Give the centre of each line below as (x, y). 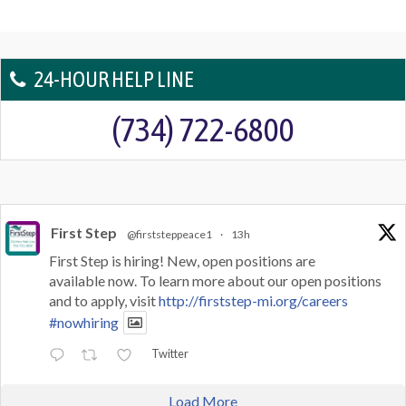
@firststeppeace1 (169, 235)
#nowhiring (84, 323)
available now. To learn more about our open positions (215, 281)
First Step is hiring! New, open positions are (182, 261)
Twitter (169, 353)
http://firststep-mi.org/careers (253, 301)
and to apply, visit (104, 301)
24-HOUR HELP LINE (113, 80)
